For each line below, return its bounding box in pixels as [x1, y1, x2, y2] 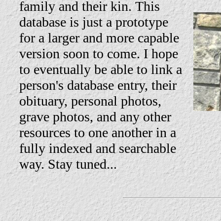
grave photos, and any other [19, 109, 171, 124]
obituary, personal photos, [19, 93, 161, 109]
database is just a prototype [19, 14, 168, 30]
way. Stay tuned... [19, 156, 117, 172]
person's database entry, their [19, 77, 177, 93]
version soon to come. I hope [19, 46, 178, 61]
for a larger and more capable [19, 30, 179, 45]
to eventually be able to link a [19, 62, 182, 77]
